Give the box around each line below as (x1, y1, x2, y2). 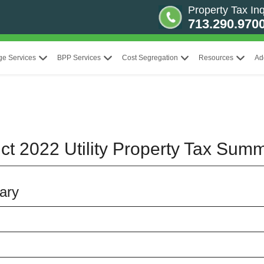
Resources (199, 54, 234, 62)
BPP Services (57, 54, 101, 62)
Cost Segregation (121, 54, 178, 62)
